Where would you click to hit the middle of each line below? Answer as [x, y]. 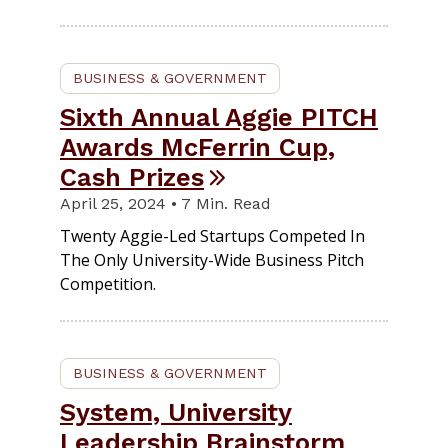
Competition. [108, 283]
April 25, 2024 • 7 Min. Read [165, 203]
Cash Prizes [132, 176]
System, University [176, 411]
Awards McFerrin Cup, [197, 146]
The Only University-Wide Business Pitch [212, 259]
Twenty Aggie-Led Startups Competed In [212, 235]
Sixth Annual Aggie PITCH [219, 116]
